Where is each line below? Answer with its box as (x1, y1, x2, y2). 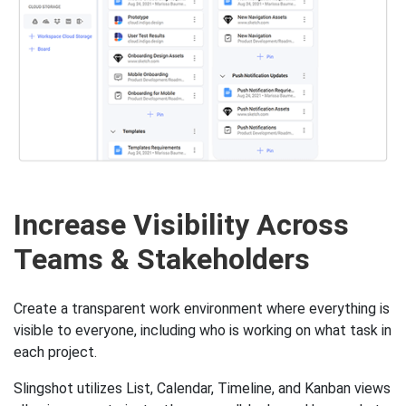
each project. (14, 343, 97, 361)
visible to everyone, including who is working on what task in (14, 321, 391, 339)
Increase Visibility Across (14, 207, 349, 242)
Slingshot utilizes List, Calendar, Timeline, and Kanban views (14, 379, 391, 397)
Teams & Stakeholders (14, 241, 310, 276)
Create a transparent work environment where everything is (14, 299, 390, 317)
